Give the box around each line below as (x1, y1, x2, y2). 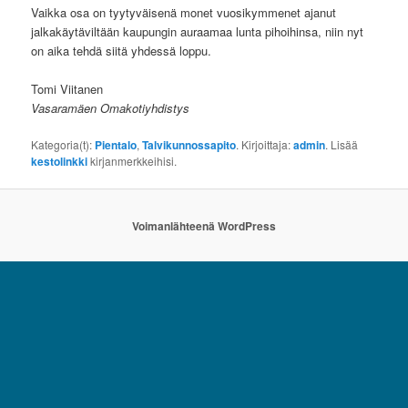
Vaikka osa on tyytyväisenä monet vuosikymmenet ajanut (31, 3, 337, 21)
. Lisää (325, 137, 359, 152)
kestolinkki (31, 153, 88, 169)
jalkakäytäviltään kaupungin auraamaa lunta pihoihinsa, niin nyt (31, 22, 364, 40)
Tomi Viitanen (31, 79, 104, 97)
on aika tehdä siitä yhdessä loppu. (31, 41, 212, 59)
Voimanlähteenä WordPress (132, 217, 276, 234)
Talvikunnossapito (142, 137, 237, 153)
